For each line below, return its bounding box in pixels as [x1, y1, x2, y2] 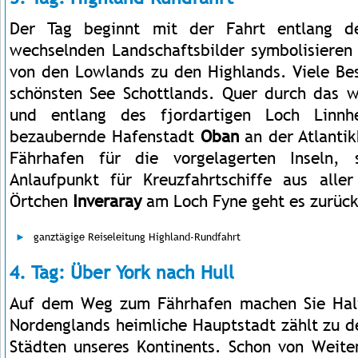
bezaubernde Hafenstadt [10, 125, 201, 147]
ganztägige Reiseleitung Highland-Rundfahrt [34, 229, 241, 244]
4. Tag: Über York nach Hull [10, 261, 234, 284]
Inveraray [73, 190, 141, 212]
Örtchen [10, 190, 73, 212]
